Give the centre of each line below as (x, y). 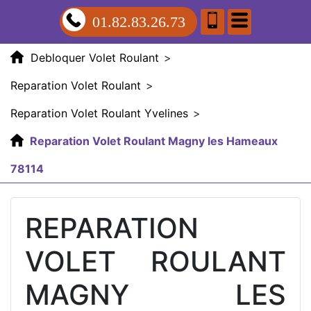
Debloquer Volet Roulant (95, 58)
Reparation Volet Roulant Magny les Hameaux (154, 141)
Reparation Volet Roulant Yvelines (99, 113)
